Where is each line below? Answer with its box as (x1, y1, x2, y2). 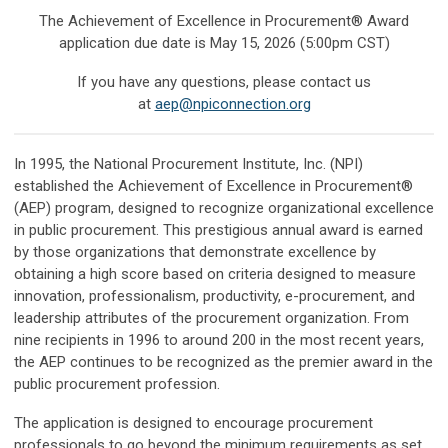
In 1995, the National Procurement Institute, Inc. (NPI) (14, 155, 363, 174)
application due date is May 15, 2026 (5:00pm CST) (58, 34, 390, 53)
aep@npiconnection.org (154, 95, 311, 114)
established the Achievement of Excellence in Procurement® (14, 177, 413, 196)
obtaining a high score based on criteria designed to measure (14, 265, 416, 284)
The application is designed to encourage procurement (14, 414, 373, 433)
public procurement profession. (14, 375, 220, 394)
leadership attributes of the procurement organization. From (14, 309, 409, 328)
